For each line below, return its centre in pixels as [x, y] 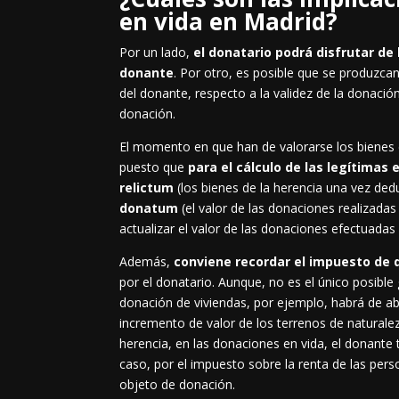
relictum [149, 188]
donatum [149, 208]
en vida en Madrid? [229, 22]
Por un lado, [157, 53]
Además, [147, 262]
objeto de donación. [178, 385]
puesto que [154, 167]
